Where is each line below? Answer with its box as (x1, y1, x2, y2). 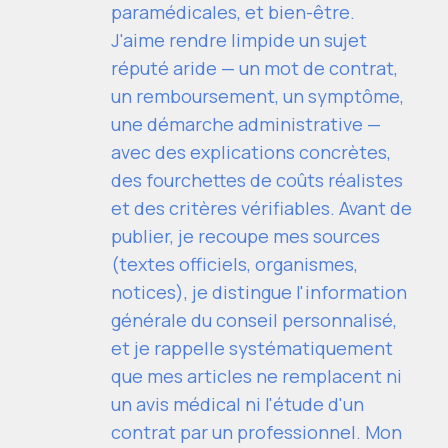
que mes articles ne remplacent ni (111, 364, 402, 389)
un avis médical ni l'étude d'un (111, 392, 364, 417)
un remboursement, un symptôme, (111, 84, 404, 109)
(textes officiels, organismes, (111, 252, 358, 277)
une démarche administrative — (111, 112, 381, 137)
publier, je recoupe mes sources (111, 224, 380, 249)
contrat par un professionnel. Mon (111, 420, 402, 445)
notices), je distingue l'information (111, 280, 407, 305)
